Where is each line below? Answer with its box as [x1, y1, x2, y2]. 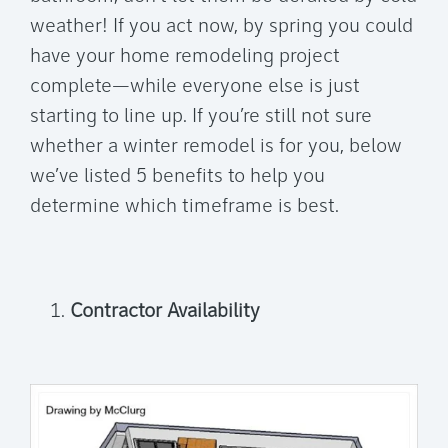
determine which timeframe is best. [30, 197, 339, 217]
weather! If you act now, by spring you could [30, 17, 413, 37]
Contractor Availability [70, 302, 260, 322]
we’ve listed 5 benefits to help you [30, 167, 325, 187]
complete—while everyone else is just [30, 77, 360, 97]
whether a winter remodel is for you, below [30, 137, 402, 157]
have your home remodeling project [30, 47, 340, 67]
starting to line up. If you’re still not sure [30, 107, 372, 127]
